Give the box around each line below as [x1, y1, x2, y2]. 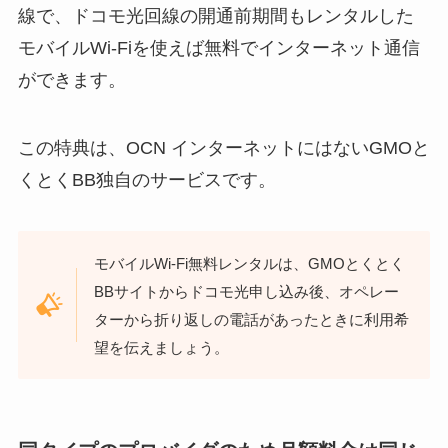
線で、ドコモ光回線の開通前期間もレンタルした [17, 5, 414, 26]
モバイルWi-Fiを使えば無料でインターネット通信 [17, 37, 420, 58]
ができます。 [17, 69, 126, 90]
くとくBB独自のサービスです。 [17, 169, 276, 190]
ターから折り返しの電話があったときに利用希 [94, 311, 410, 329]
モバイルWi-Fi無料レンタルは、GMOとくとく [94, 255, 406, 273]
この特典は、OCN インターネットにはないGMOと [17, 137, 430, 158]
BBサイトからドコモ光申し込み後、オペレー [94, 283, 400, 301]
